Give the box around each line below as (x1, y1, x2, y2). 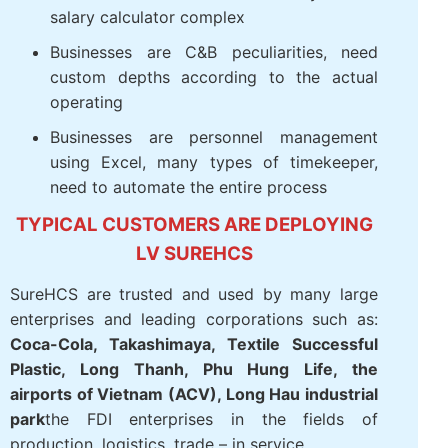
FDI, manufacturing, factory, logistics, (50, 69, 363, 90)
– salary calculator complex (50, 119, 258, 140)
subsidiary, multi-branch (50, 34, 231, 55)
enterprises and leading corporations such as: (10, 422, 363, 442)
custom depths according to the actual (50, 179, 363, 200)
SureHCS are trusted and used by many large (10, 397, 363, 417)
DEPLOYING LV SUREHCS (72, 354, 301, 378)
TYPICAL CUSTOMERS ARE (64, 325, 309, 349)
